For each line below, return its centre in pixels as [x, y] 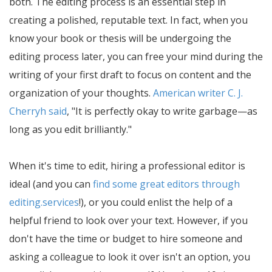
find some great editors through [166, 184]
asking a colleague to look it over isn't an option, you [130, 257]
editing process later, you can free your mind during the [136, 56]
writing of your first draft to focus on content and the [130, 75]
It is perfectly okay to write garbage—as [166, 111]
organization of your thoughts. [81, 93]
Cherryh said [38, 111]
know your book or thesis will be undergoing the [120, 38]
